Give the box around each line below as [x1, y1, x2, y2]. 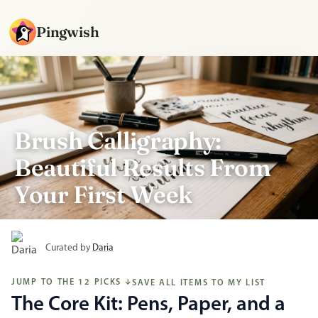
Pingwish [36, 22, 99, 40]
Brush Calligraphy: [14, 126, 221, 155]
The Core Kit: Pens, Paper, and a [11, 294, 285, 315]
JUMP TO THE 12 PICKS [11, 278, 122, 287]
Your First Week [14, 180, 192, 209]
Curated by [45, 243, 92, 253]
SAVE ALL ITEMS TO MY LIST [132, 278, 266, 287]
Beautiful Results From [14, 153, 271, 182]
